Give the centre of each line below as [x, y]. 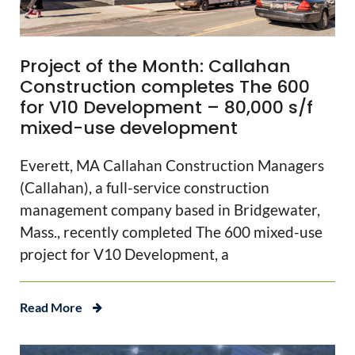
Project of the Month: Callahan [155, 67]
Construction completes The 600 [165, 87]
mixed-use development [129, 128]
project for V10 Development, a [124, 254]
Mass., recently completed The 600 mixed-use [171, 232]
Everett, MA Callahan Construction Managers [172, 166]
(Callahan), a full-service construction [145, 188]
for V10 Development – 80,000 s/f [166, 108]
